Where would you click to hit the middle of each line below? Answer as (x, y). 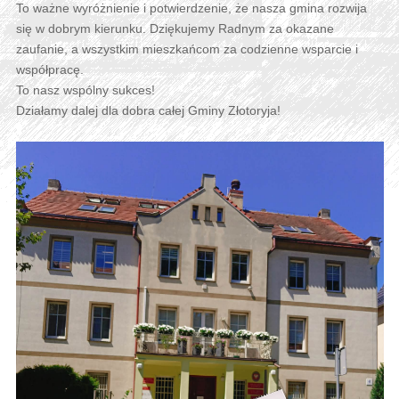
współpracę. (49, 70)
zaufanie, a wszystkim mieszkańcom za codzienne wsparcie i (187, 49)
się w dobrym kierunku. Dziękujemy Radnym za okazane (175, 29)
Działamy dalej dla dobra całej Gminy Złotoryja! (148, 111)
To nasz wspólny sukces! (85, 90)
